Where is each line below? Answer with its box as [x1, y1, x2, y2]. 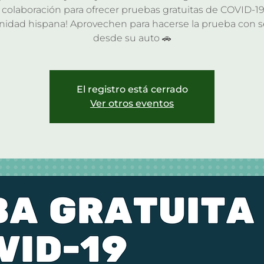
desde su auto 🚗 [93, 32, 171, 44]
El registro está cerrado [76, 83, 188, 95]
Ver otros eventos [90, 97, 174, 109]
